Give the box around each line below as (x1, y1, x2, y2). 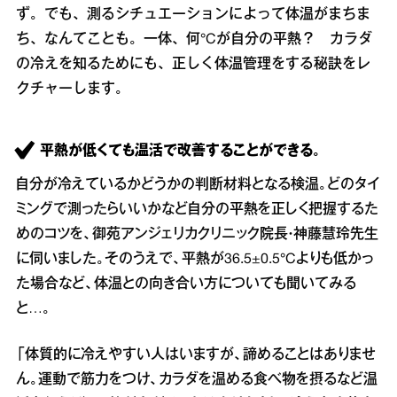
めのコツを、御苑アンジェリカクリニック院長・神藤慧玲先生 (16, 229, 378, 241)
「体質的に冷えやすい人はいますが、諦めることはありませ (16, 349, 376, 362)
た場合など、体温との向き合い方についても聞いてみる (16, 278, 356, 291)
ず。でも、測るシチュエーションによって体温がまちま (16, 9, 370, 21)
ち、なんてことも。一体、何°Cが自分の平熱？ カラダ (16, 34, 372, 46)
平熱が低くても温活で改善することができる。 (40, 145, 321, 158)
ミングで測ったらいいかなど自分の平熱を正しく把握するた (16, 204, 378, 216)
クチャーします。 (16, 83, 129, 96)
